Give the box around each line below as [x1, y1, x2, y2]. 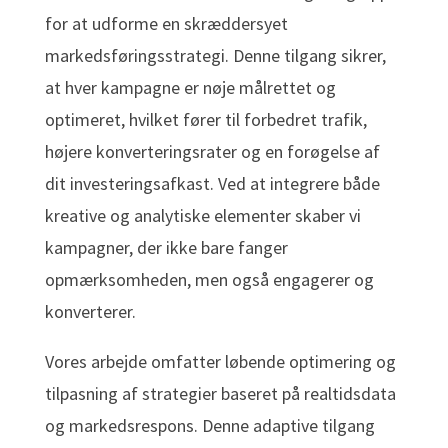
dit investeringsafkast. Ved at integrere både [44, 172, 380, 196]
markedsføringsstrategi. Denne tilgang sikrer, [44, 44, 386, 68]
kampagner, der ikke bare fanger [44, 236, 288, 260]
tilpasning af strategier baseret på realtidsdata [44, 382, 396, 406]
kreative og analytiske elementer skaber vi [44, 204, 361, 228]
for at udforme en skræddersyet [44, 12, 288, 36]
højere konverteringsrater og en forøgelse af [44, 140, 380, 164]
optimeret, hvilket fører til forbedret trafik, [44, 108, 367, 132]
